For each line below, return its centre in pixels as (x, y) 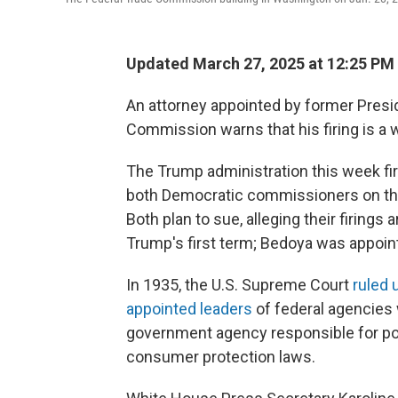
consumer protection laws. (221, 356)
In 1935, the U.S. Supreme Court (239, 284)
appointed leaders (189, 308)
